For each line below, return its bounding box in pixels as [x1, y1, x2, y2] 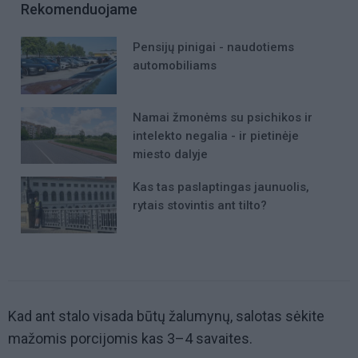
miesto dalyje [133, 146, 208, 161]
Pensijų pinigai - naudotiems [133, 40, 294, 55]
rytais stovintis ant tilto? [133, 197, 267, 213]
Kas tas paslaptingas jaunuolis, [133, 179, 309, 194]
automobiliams [133, 58, 217, 74]
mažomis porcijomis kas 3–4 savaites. [8, 330, 253, 348]
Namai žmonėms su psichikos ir [133, 109, 312, 125]
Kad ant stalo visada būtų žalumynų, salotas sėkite [8, 308, 324, 325]
